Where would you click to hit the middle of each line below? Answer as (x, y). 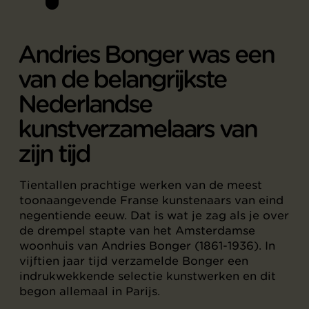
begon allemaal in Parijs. (90, 291)
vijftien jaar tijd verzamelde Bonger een (134, 261)
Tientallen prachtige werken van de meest (141, 185)
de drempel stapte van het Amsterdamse (137, 231)
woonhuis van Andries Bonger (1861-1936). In (147, 246)
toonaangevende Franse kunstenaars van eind (151, 200)
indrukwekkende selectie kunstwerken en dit (148, 276)
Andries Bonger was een (146, 55)
